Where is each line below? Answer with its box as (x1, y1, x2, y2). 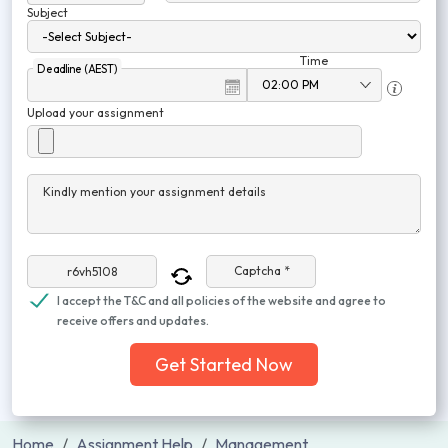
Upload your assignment (27, 105, 164, 120)
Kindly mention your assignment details (43, 184, 266, 199)
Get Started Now (155, 353, 293, 376)
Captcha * (234, 263, 290, 279)
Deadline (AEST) (36, 61, 118, 76)
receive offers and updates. (57, 313, 209, 328)
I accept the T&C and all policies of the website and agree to (57, 293, 386, 308)
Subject (27, 5, 68, 20)
